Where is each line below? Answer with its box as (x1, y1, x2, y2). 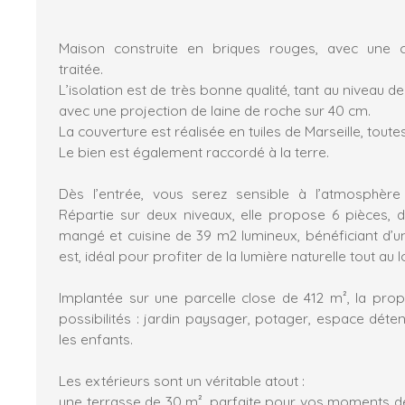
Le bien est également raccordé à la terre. (59, 142, 329, 161)
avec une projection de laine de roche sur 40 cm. (59, 100, 371, 119)
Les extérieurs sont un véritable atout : (59, 371, 305, 390)
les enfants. (59, 329, 133, 348)
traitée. (59, 59, 103, 78)
